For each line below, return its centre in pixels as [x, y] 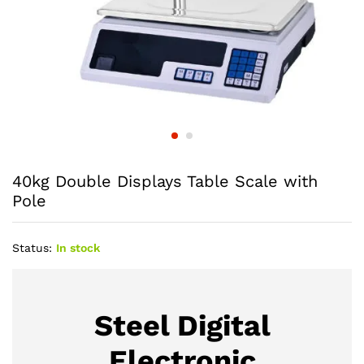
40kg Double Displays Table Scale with [165, 182]
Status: [32, 248]
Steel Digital [182, 326]
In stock [78, 248]
